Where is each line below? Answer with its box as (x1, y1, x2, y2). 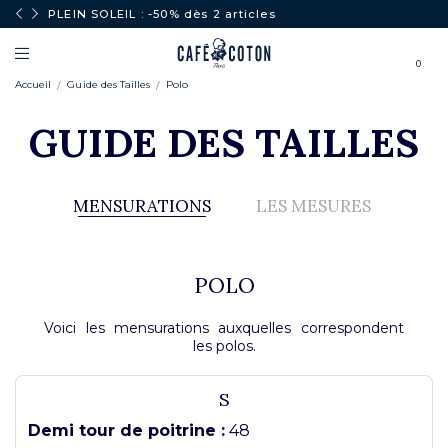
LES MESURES (255, 195, 371, 217)
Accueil (15, 78, 52, 91)
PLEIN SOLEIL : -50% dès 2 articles (48, 7, 276, 21)
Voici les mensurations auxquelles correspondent (44, 319, 404, 337)
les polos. (192, 337, 256, 355)
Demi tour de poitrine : (28, 421, 225, 440)
